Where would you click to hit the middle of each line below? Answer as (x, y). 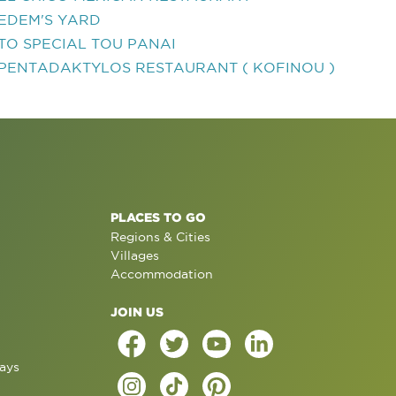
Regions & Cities (160, 237)
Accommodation (161, 274)
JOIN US (137, 312)
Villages (134, 255)
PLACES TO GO (158, 217)
